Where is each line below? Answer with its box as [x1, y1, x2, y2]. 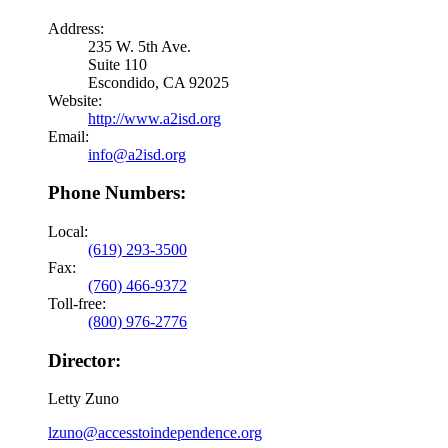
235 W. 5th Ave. [88, 37, 191, 55]
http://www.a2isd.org [88, 109, 221, 127]
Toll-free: [48, 294, 106, 312]
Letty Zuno [48, 390, 119, 408]
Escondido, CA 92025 [88, 73, 229, 91]
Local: [48, 222, 88, 240]
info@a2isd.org [88, 145, 186, 163]
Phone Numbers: [48, 182, 186, 204]
